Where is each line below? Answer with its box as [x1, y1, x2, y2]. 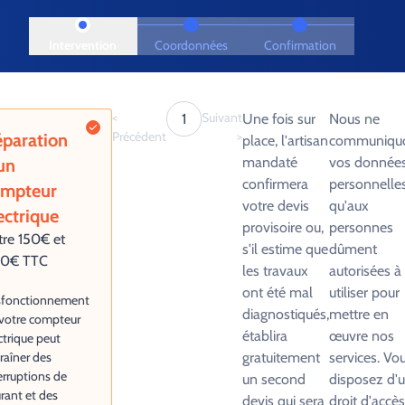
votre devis [242, 197, 309, 214]
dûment [329, 240, 377, 258]
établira [242, 327, 287, 344]
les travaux [242, 262, 308, 279]
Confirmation [263, 37, 336, 53]
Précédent [112, 128, 166, 145]
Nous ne [329, 110, 380, 127]
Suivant [202, 109, 242, 126]
